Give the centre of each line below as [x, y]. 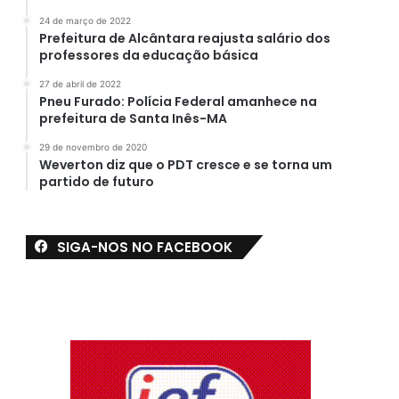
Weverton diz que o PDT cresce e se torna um [185, 164]
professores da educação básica [148, 55]
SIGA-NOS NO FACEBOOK [144, 247]
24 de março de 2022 [85, 20]
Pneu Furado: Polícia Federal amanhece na [178, 101]
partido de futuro [96, 181]
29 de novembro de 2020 [93, 147]
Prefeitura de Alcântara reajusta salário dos [184, 38]
